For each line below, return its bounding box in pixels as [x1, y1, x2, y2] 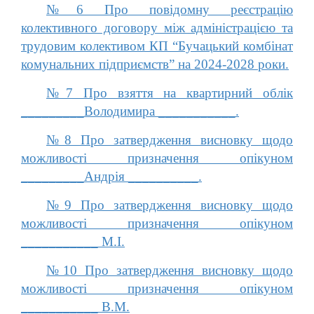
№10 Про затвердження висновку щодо [46, 262, 293, 278]
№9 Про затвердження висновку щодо [46, 197, 293, 212]
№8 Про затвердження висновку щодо [46, 132, 293, 147]
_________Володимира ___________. [21, 103, 239, 118]
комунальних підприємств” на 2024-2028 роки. [21, 56, 289, 71]
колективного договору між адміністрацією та [21, 20, 293, 35]
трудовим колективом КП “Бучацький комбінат [21, 38, 293, 53]
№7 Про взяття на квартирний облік [46, 85, 293, 100]
